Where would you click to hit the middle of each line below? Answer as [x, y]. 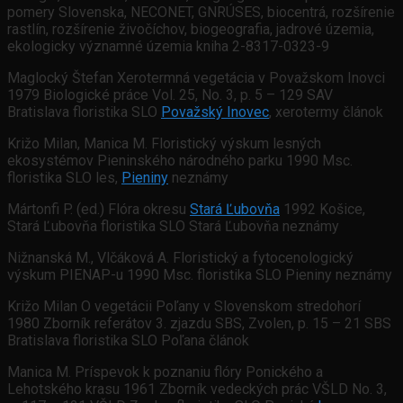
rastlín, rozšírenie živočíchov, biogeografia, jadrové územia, [191, 30]
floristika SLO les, [64, 178]
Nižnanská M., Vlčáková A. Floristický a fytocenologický [180, 258]
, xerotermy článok [326, 112]
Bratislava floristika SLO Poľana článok [128, 341]
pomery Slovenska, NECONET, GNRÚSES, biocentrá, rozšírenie [201, 13]
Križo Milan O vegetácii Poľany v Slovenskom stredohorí [184, 307]
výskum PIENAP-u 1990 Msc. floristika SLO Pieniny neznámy [200, 275]
